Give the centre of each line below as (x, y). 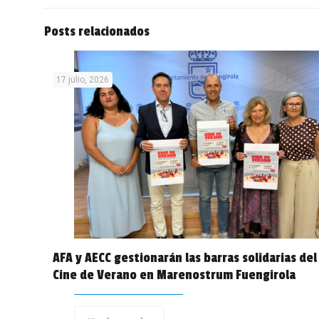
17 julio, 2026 (83, 80)
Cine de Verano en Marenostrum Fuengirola (174, 275)
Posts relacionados (97, 31)
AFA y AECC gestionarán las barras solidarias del (185, 258)
